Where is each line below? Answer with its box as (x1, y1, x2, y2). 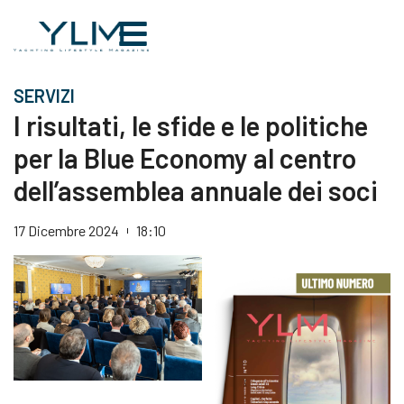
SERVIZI (14, 85, 75, 106)
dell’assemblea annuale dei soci (14, 174, 378, 207)
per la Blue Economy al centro (14, 142, 356, 174)
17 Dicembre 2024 (14, 222, 119, 239)
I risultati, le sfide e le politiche (14, 109, 368, 142)
